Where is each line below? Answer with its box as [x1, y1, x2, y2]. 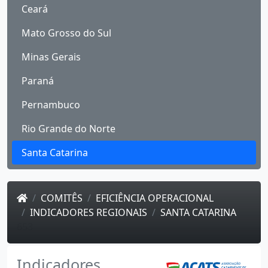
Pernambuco [22, 98, 80, 111]
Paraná [22, 74, 54, 87]
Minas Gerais [22, 50, 81, 63]
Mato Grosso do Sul [22, 26, 111, 39]
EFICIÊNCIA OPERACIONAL [96, 191, 214, 205]
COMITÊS [41, 191, 83, 205]
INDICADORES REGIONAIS [30, 205, 147, 219]
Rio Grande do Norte [22, 121, 115, 135]
